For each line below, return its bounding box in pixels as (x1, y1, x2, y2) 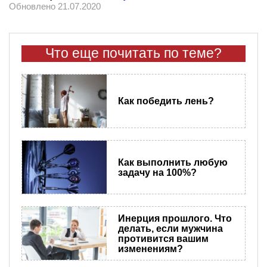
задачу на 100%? (117, 167, 197, 178)
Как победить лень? (117, 96, 214, 106)
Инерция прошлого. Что (117, 213, 232, 223)
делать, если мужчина (117, 223, 223, 234)
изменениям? (117, 243, 183, 254)
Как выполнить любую (117, 157, 228, 167)
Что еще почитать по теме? (45, 45, 222, 61)
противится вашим (117, 233, 209, 244)
